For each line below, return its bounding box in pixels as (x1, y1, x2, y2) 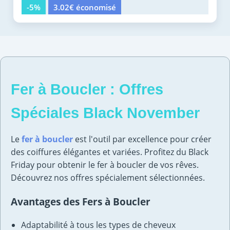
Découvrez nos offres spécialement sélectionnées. (11, 172, 205, 184)
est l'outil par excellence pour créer (73, 133, 212, 145)
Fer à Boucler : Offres (11, 81, 163, 98)
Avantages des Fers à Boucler (11, 195, 150, 208)
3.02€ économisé (53, 2, 116, 13)
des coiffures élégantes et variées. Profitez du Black (11, 146, 208, 158)
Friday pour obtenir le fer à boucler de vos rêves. (11, 159, 199, 171)
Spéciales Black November (11, 105, 200, 122)
